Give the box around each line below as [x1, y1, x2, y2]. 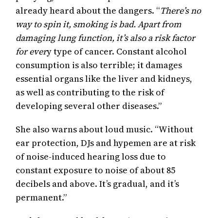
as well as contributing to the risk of [16, 86, 164, 98]
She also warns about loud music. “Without [16, 123, 193, 135]
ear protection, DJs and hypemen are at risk [16, 137, 196, 149]
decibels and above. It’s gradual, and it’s [16, 178, 179, 190]
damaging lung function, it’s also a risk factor [16, 32, 195, 44]
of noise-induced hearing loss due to [16, 150, 166, 163]
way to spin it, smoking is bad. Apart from [16, 18, 182, 30]
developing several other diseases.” [16, 100, 162, 112]
